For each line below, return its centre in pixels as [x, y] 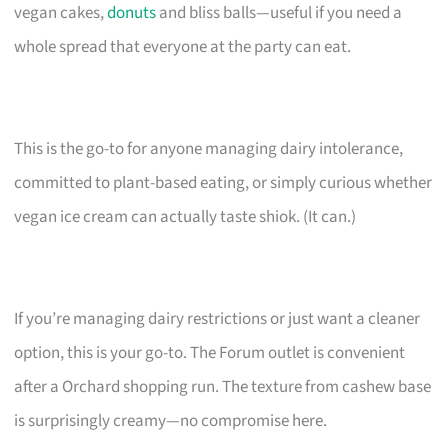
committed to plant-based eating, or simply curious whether [223, 182]
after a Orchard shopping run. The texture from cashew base [223, 386]
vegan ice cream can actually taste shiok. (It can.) [185, 216]
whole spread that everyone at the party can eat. [183, 46]
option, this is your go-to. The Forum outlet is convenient [210, 352]
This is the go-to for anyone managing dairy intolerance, [209, 148]
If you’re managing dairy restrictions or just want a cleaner [217, 318]
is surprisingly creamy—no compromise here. [171, 420]
